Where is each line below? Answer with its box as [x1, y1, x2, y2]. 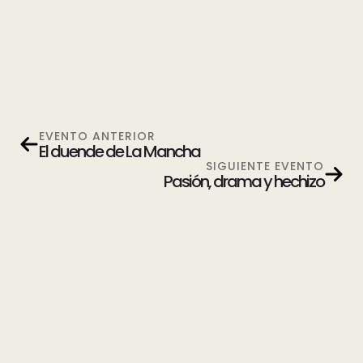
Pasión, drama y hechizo [164, 169, 324, 193]
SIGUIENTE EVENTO [206, 157, 324, 174]
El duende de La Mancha [39, 139, 200, 163]
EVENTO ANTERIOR [39, 127, 156, 144]
